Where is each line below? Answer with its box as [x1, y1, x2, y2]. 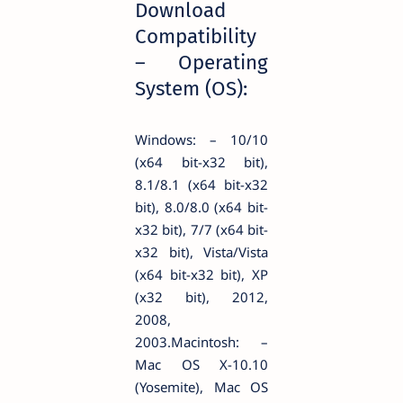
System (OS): [135, 76, 247, 102]
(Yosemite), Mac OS [135, 377, 268, 396]
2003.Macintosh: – [135, 332, 268, 351]
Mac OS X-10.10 [135, 354, 268, 373]
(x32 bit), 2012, [135, 287, 268, 306]
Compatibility [135, 24, 256, 49]
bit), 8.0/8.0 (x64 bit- [135, 197, 268, 216]
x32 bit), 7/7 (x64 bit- [135, 219, 268, 238]
